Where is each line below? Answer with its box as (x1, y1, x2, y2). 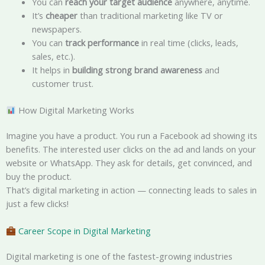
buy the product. (6, 170, 72, 182)
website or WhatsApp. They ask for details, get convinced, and (6, 156, 252, 169)
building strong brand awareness (72, 63, 202, 76)
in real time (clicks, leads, (138, 36, 238, 49)
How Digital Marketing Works (15, 104, 134, 116)
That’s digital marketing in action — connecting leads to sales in (6, 183, 257, 196)
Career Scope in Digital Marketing (18, 225, 151, 237)
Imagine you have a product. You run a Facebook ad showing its (6, 129, 257, 141)
